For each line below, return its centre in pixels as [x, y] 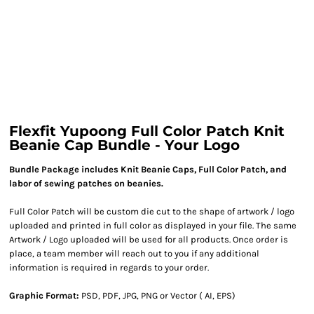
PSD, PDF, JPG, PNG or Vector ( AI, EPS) [157, 295]
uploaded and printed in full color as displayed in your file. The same [153, 225]
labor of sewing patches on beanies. [86, 183]
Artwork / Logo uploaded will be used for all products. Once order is [149, 239]
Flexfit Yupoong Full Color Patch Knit [147, 131]
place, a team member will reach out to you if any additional [134, 253]
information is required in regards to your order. [109, 267]
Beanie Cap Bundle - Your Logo [124, 145]
